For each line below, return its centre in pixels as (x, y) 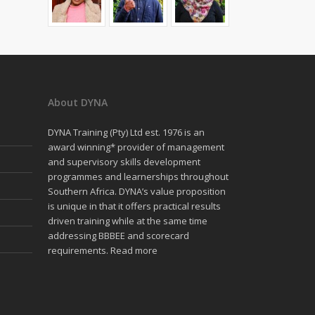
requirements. (79, 250)
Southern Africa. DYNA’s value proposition (136, 191)
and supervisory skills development (124, 162)
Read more (134, 250)
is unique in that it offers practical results (134, 206)
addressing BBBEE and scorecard (118, 236)
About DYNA (77, 102)
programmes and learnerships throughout (138, 176)
